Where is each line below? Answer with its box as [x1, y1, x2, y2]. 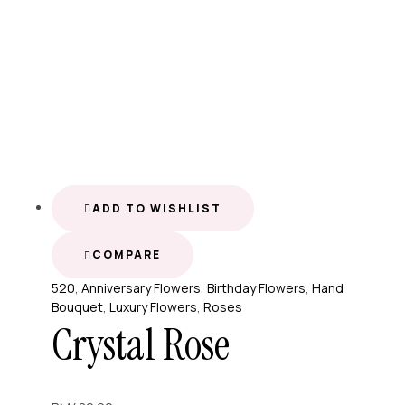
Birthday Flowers [207, 279, 306, 297]
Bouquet [52, 298, 103, 316]
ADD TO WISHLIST [92, 200, 221, 216]
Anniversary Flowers [81, 279, 201, 297]
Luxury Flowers [109, 298, 197, 316]
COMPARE [92, 247, 161, 263]
